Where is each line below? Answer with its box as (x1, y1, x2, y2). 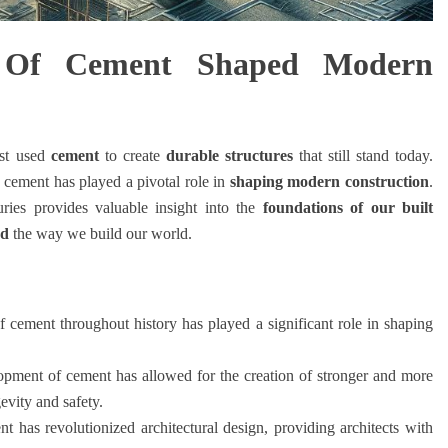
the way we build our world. (9, 224, 192, 242)
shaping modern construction (229, 172, 429, 190)
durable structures (165, 146, 293, 164)
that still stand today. (292, 146, 434, 164)
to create (98, 146, 166, 164)
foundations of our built (262, 198, 433, 216)
